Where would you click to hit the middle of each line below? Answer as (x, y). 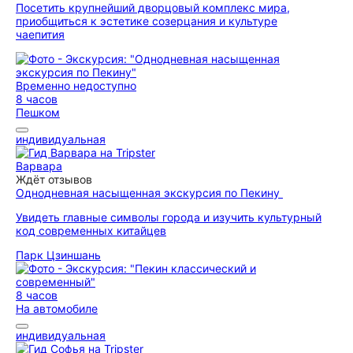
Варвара (39, 166)
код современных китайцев (91, 230)
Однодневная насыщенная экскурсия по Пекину (149, 193)
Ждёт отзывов (54, 179)
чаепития (40, 34)
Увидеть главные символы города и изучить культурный (169, 217)
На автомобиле (57, 308)
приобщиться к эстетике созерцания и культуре (147, 21)
